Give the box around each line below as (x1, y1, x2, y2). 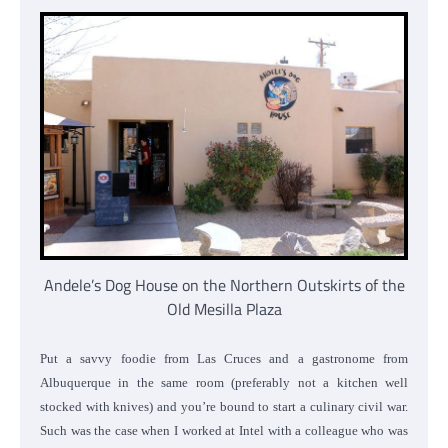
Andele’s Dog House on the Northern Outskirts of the (43, 272, 405, 297)
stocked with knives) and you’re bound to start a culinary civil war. (40, 398, 408, 414)
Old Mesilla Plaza (166, 296, 282, 321)
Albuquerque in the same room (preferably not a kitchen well (40, 374, 408, 390)
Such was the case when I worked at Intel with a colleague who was (40, 422, 408, 438)
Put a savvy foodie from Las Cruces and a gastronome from (40, 350, 408, 366)
